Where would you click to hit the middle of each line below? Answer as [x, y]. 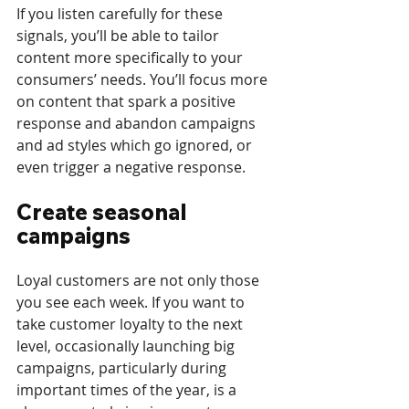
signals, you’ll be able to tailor [120, 36]
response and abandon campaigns [138, 124]
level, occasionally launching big [127, 346]
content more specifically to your [131, 58]
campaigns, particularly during [123, 368]
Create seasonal [104, 212]
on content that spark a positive [128, 102]
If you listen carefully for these [121, 14]
